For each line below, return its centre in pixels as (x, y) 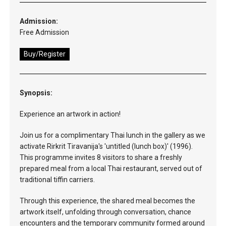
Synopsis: (36, 93)
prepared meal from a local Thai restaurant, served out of (111, 168)
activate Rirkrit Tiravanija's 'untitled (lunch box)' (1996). (106, 146)
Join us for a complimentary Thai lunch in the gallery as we (112, 135)
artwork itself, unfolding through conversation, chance (105, 212)
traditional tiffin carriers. (57, 180)
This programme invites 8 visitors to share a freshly (101, 157)
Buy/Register (45, 54)
